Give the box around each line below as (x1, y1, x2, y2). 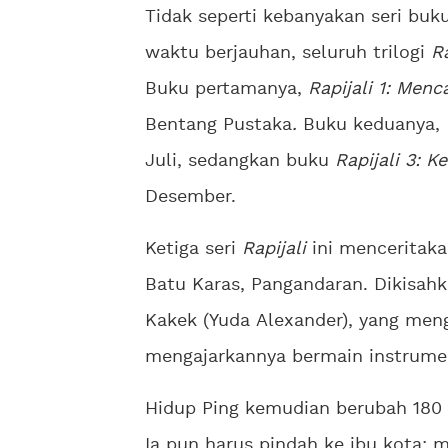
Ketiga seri (145, 240, 242, 259)
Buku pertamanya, (145, 80, 308, 99)
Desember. (145, 188, 236, 207)
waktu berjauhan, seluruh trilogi (145, 44, 431, 63)
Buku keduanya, (303, 116, 446, 135)
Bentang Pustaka (145, 116, 292, 135)
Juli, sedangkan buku (145, 152, 335, 171)
